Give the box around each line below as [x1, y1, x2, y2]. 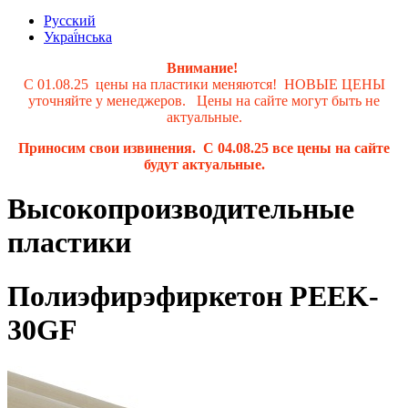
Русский [44, 13, 96, 28]
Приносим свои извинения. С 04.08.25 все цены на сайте [18, 140, 390, 156]
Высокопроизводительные [7, 192, 354, 226]
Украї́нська [44, 29, 112, 45]
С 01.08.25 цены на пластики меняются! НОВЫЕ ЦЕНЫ [23, 76, 385, 92]
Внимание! [167, 60, 241, 76]
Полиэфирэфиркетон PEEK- [7, 279, 379, 312]
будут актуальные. [143, 157, 265, 172]
